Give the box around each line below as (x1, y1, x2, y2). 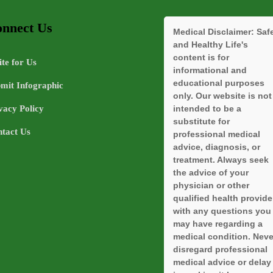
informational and (173, 66, 247, 75)
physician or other (173, 181, 249, 190)
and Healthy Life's (173, 40, 248, 49)
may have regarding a (173, 219, 263, 229)
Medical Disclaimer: (173, 27, 254, 37)
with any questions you (173, 207, 271, 216)
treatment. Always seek (173, 155, 269, 165)
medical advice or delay (173, 258, 271, 267)
